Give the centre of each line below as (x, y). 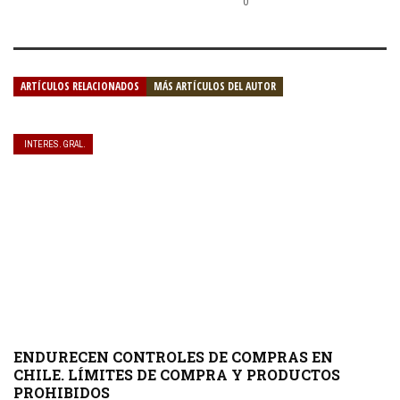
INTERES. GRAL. (55, 144)
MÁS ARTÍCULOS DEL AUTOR (215, 86)
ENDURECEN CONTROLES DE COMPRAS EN (173, 356)
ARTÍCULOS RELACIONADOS (80, 86)
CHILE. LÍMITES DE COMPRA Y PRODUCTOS (177, 374)
